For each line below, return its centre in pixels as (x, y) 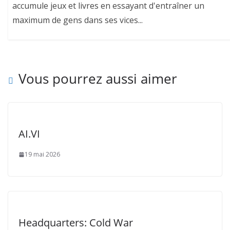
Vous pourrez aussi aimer (98, 79)
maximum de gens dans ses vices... (78, 20)
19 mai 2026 (42, 155)
